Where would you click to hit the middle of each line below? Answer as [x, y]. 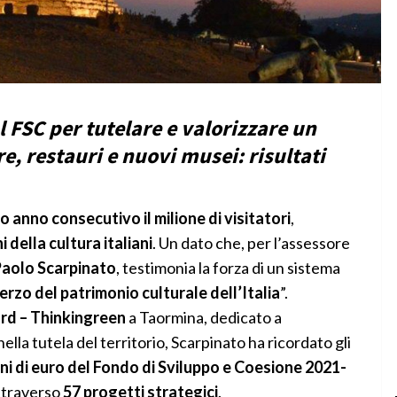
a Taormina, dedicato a [203, 317]
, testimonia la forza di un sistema [228, 267]
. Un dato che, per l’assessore [251, 242]
